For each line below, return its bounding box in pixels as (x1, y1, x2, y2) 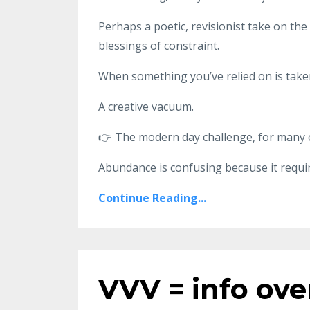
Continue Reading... (98, 190, 206, 206)
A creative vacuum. (98, 99, 194, 114)
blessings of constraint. (98, 38, 219, 53)
